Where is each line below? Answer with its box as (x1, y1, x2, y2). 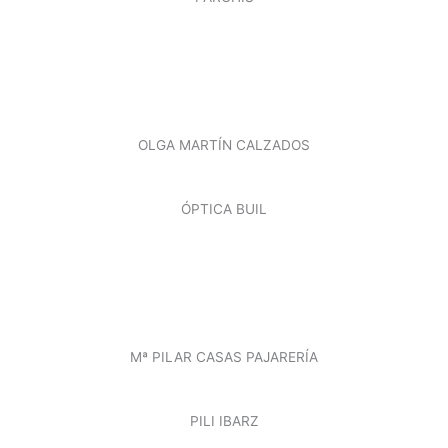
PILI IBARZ (189, 412, 259, 429)
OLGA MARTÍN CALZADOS (138, 137, 310, 154)
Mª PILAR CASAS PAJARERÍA (130, 348, 318, 365)
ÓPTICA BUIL (181, 200, 267, 217)
